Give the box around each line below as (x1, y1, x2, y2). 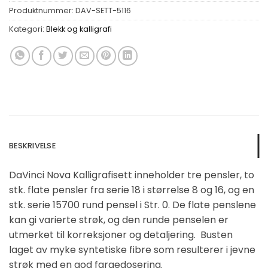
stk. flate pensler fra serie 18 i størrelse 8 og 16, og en (9, 183, 254, 197)
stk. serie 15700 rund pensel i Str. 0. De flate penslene (9, 198, 256, 212)
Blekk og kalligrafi (46, 24, 112, 35)
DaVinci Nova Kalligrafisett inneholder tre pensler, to (9, 168, 254, 182)
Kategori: (9, 24, 46, 35)
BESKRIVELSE (9, 141, 56, 151)
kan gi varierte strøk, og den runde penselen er (9, 213, 229, 227)
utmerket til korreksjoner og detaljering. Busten (9, 228, 233, 242)
